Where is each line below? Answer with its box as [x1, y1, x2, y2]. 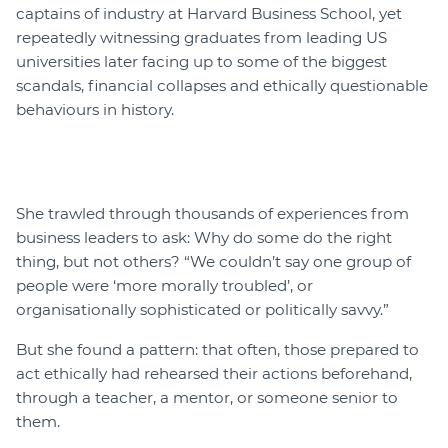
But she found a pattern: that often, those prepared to [16, 340, 419, 360]
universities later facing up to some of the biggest [16, 52, 387, 72]
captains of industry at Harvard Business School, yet [16, 4, 402, 24]
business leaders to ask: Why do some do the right [16, 228, 392, 248]
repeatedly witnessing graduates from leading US [16, 28, 387, 48]
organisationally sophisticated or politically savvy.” [16, 300, 389, 320]
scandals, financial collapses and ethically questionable [16, 76, 428, 96]
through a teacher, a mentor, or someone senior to [16, 388, 398, 408]
